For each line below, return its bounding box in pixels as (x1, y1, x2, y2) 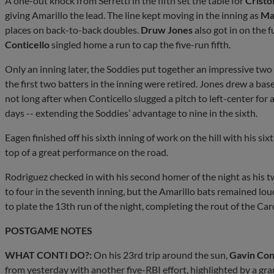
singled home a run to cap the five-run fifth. (50, 38, 231, 50)
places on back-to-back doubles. (5, 23, 141, 35)
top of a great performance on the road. (5, 146, 168, 158)
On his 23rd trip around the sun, (92, 248, 229, 261)
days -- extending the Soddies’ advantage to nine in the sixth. (5, 106, 257, 119)
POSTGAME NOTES (5, 224, 92, 236)
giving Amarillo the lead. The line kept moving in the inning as (5, 9, 261, 21)
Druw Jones (141, 23, 193, 35)
